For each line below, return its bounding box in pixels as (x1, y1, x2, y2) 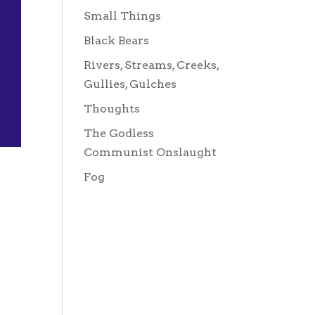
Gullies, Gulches (84, 77, 177, 91)
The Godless (84, 127, 155, 140)
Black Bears (84, 34, 150, 47)
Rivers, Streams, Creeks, (84, 58, 219, 72)
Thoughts (84, 102, 141, 115)
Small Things (84, 9, 162, 22)
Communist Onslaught (84, 146, 217, 159)
